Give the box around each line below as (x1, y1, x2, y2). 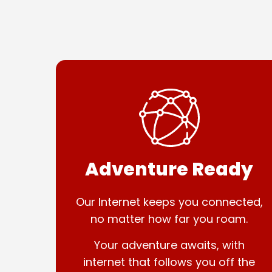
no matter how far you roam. (90, 211, 248, 226)
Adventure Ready (85, 157, 254, 182)
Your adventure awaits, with (93, 237, 245, 253)
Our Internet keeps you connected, (75, 194, 263, 209)
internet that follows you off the (83, 254, 256, 270)
